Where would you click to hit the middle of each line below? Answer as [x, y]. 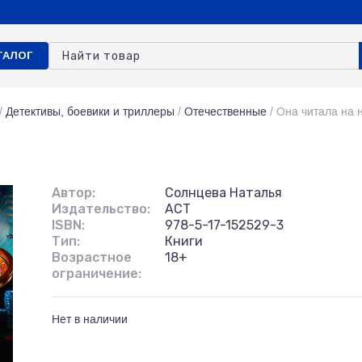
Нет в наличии [90, 319]
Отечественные [225, 112]
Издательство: [101, 209]
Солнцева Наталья [223, 193]
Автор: [74, 193]
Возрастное [92, 257]
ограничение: [97, 274]
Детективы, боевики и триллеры [90, 112]
